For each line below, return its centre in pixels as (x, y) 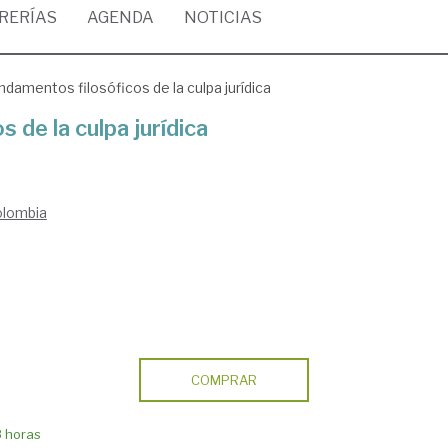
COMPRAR (223, 380)
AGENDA (120, 17)
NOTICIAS (223, 17)
